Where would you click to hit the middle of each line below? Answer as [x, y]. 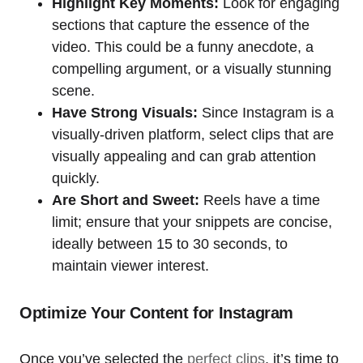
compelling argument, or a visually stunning [192, 69]
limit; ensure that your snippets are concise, [192, 222]
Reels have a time [260, 201]
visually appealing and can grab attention [184, 157]
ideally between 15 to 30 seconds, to [170, 244]
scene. [73, 91]
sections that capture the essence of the [181, 26]
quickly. [76, 179]
